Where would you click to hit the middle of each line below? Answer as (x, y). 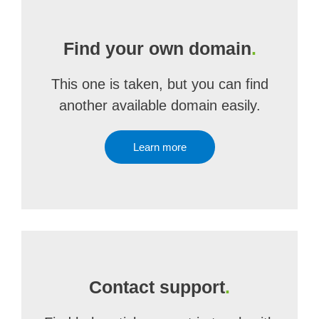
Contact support (157, 287)
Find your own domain (157, 48)
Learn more (159, 147)
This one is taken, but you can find (159, 84)
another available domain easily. (159, 105)
